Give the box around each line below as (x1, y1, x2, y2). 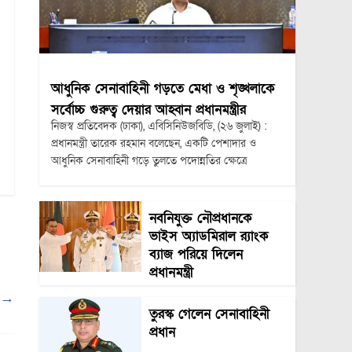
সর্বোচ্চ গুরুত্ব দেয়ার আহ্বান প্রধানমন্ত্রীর (50, 100, 246, 119)
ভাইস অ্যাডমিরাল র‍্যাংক (148, 226, 269, 245)
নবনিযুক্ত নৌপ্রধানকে (148, 208, 252, 227)
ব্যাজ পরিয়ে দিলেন (148, 244, 243, 263)
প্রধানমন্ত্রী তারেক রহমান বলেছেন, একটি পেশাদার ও (50, 135, 256, 151)
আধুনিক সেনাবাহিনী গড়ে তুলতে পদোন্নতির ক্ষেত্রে (50, 152, 247, 168)
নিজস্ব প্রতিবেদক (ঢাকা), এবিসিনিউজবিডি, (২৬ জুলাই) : (50, 118, 267, 134)
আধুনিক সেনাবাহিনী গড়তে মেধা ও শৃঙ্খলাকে (50, 79, 275, 97)
